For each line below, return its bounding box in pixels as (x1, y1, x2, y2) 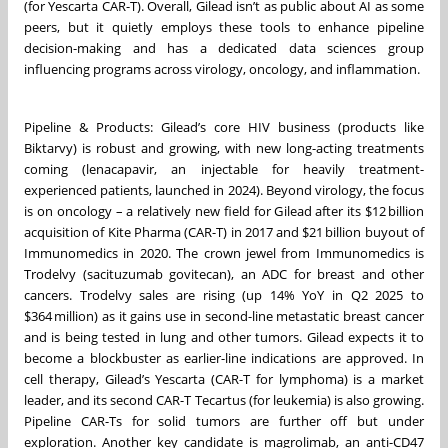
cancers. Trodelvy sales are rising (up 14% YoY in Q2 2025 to (24, 285, 424, 304)
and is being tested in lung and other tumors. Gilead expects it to (24, 327, 424, 346)
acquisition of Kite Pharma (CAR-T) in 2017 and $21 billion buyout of (24, 222, 424, 241)
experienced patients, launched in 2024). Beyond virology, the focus (24, 180, 424, 199)
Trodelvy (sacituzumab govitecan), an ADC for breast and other (24, 264, 424, 283)
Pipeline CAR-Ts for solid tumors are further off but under (24, 411, 424, 430)
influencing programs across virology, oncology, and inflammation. (24, 59, 420, 78)
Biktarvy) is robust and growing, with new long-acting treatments (24, 138, 424, 157)
